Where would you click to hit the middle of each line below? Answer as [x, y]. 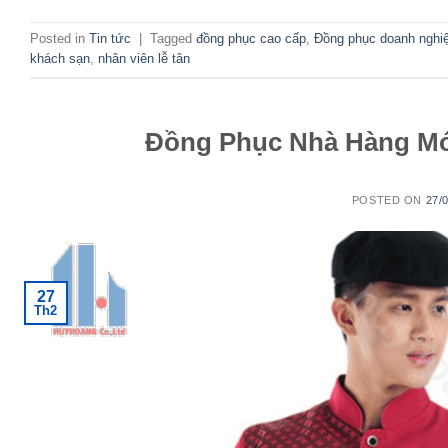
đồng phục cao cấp [251, 39]
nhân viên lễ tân [144, 59]
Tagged [173, 39]
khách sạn [60, 59]
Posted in [59, 39]
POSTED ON [388, 199]
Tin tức [110, 39]
